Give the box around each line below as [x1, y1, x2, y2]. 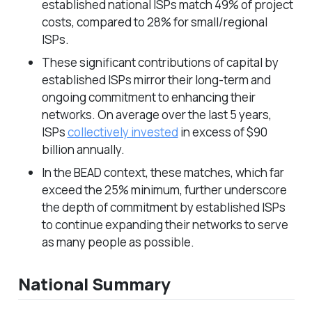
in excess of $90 [178, 123, 267, 140]
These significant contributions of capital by [41, 54, 279, 70]
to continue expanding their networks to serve [41, 216, 288, 233]
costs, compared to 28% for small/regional [41, 13, 267, 30]
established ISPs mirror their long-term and [41, 71, 271, 88]
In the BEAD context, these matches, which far [41, 164, 284, 180]
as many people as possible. [41, 233, 194, 250]
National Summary [17, 272, 171, 295]
